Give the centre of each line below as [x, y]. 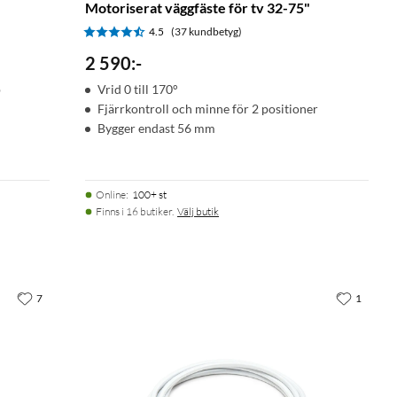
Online [111, 194]
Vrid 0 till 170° [138, 89]
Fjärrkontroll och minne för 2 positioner [208, 108]
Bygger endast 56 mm [156, 128]
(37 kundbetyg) [206, 31]
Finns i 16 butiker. [135, 211]
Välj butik [198, 211]
